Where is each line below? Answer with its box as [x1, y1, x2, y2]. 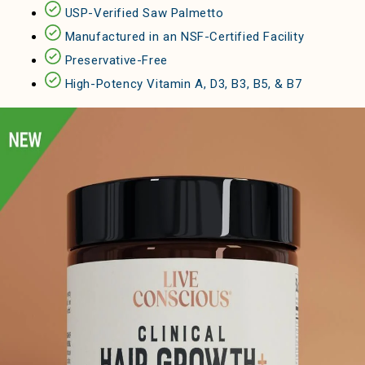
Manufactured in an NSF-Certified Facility [64, 29, 305, 44]
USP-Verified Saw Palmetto [64, 5, 224, 20]
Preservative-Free [64, 52, 168, 68]
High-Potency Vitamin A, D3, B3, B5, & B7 [64, 76, 302, 91]
